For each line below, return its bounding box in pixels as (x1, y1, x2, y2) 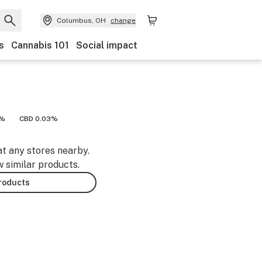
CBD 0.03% (19, 115, 58, 123)
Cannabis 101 (11, 40, 69, 51)
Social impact (76, 40, 137, 51)
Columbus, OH (57, 16, 106, 25)
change (111, 16, 136, 25)
